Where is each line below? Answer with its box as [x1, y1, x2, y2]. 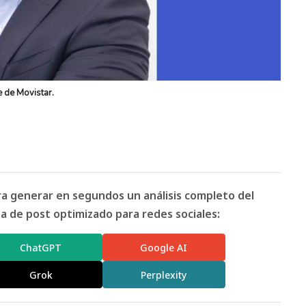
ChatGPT [20, 240, 62, 254]
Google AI [140, 240, 188, 254]
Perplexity [141, 268, 187, 281]
